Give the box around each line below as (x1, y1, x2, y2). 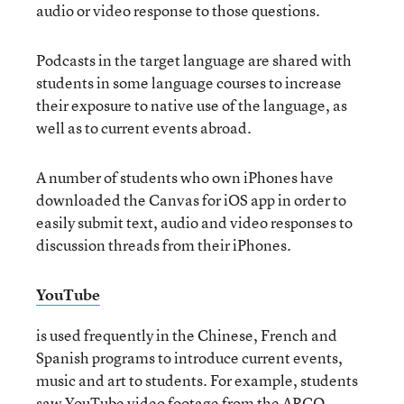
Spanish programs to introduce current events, (36, 347, 343, 368)
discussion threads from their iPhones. (36, 234, 291, 255)
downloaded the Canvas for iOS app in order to (36, 189, 346, 210)
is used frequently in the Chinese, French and (36, 325, 337, 345)
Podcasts (36, 50, 96, 70)
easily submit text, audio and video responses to (36, 212, 353, 233)
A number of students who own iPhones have (36, 167, 334, 188)
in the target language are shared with (98, 50, 352, 70)
